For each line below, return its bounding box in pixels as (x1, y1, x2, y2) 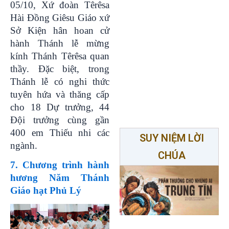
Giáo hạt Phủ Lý (10, 185, 81, 196)
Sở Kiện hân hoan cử (10, 25, 109, 36)
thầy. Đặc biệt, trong (10, 63, 109, 74)
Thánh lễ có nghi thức (10, 76, 109, 87)
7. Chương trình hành (10, 159, 109, 170)
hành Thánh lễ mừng (10, 37, 109, 49)
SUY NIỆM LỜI (140, 132, 204, 144)
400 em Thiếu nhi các (10, 127, 109, 138)
